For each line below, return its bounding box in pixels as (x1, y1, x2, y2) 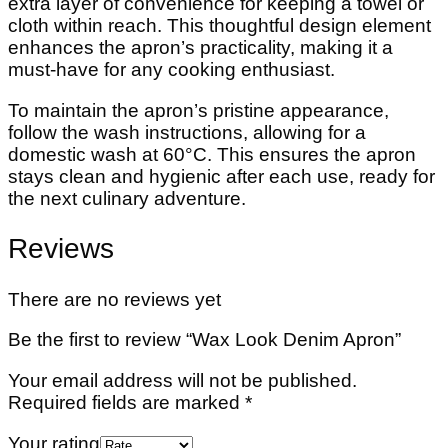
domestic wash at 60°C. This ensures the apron (8, 144, 416, 165)
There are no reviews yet (8, 288, 221, 310)
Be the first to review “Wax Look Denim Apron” (8, 329, 401, 351)
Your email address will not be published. (8, 370, 357, 392)
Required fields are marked (8, 392, 245, 414)
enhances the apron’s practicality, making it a (8, 37, 393, 59)
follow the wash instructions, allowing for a (8, 122, 366, 143)
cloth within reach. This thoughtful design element (8, 15, 431, 37)
